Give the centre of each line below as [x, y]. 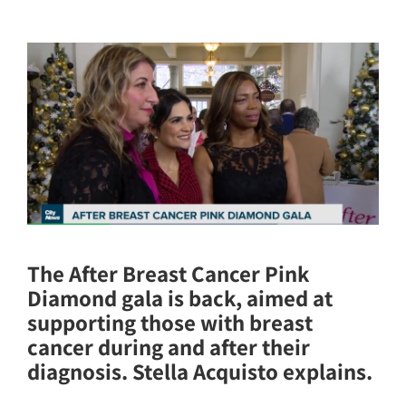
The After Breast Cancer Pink [168, 273]
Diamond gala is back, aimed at [180, 297]
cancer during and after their [169, 346]
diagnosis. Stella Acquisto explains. [200, 371]
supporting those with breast [170, 322]
